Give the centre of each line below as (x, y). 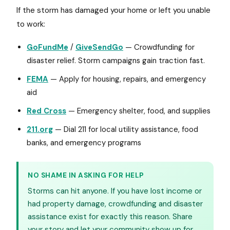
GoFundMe (47, 47)
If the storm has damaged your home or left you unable (113, 10)
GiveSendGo (99, 47)
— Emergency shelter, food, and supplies (138, 111)
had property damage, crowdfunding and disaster (115, 204)
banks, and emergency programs (84, 143)
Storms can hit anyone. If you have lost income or (115, 191)
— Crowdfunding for (159, 47)
